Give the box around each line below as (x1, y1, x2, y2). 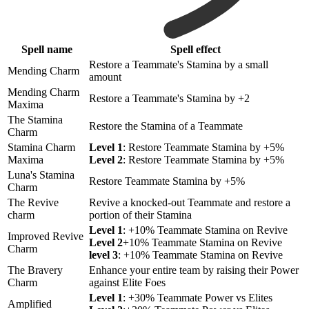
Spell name (21, 43, 72, 56)
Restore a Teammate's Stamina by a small (89, 59, 268, 71)
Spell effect (170, 43, 221, 56)
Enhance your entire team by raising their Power (89, 264, 299, 277)
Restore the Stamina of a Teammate (89, 120, 243, 132)
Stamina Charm (8, 141, 75, 154)
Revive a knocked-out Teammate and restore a (89, 197, 290, 209)
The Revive (8, 197, 59, 209)
